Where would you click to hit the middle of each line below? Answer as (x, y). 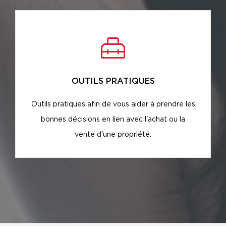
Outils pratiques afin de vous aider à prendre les (113, 104)
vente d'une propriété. (113, 134)
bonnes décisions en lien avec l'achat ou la (113, 119)
